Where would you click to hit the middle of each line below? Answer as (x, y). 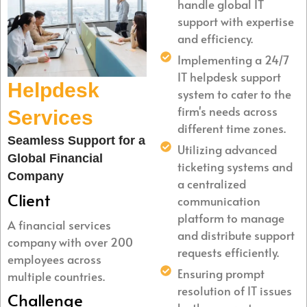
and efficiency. (215, 38)
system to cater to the (234, 94)
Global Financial (55, 158)
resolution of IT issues (235, 290)
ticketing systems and (235, 166)
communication (219, 200)
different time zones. (232, 128)
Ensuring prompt (221, 273)
